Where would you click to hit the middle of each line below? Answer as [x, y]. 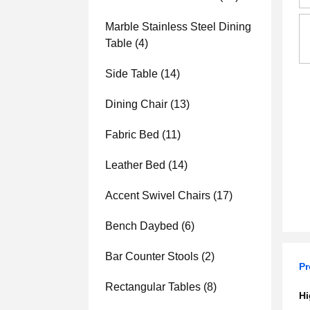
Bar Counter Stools [152, 256]
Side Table [131, 74]
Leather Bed [135, 165]
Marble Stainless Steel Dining [178, 27]
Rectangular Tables [153, 287]
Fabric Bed [132, 135]
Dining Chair [136, 104]
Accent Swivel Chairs [158, 195]
